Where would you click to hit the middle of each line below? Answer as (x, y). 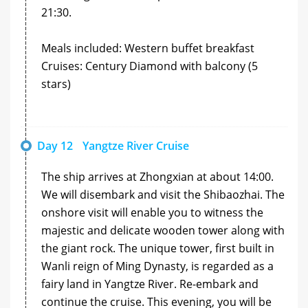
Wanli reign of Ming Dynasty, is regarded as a (157, 266)
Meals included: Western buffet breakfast (148, 48)
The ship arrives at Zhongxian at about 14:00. (157, 176)
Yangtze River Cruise (136, 145)
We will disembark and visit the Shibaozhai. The (163, 194)
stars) (56, 84)
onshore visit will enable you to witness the (152, 212)
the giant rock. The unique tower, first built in (158, 248)
